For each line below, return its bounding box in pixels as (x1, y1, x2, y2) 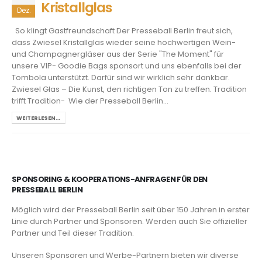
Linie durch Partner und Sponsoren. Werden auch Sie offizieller (12, 215, 247, 227)
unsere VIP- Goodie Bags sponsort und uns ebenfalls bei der (12, 60, 242, 71)
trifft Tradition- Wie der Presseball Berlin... (12, 95, 168, 106)
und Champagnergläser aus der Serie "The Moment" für (12, 48, 224, 60)
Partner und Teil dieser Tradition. (12, 227, 134, 239)
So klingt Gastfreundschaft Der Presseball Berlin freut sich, (12, 25, 233, 36)
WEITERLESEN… (16, 113, 61, 122)
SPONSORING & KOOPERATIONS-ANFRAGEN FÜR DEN (12, 173, 208, 185)
